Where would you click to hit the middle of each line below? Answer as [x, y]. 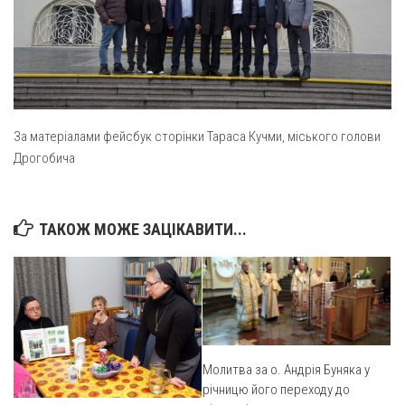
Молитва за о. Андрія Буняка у [286, 370]
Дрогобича [44, 159]
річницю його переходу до [276, 390]
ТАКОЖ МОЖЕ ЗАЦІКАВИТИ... [143, 230]
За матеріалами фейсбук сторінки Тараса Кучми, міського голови [197, 137]
